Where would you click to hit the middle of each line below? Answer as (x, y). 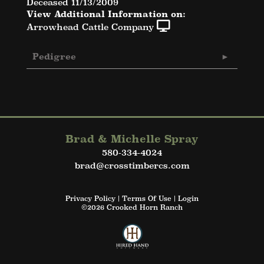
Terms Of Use (147, 198)
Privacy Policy (90, 198)
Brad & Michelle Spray (132, 139)
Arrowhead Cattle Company (90, 27)
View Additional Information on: (106, 14)
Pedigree (54, 56)
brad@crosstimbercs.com (132, 165)
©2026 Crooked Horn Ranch (132, 207)
